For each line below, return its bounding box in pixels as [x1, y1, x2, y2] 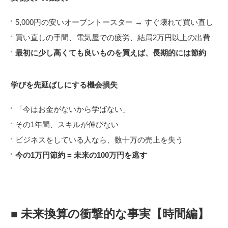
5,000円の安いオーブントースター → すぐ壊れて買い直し [15, 18, 213, 27]
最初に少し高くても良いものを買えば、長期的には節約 [15, 48, 206, 58]
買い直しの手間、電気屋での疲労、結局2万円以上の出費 [15, 33, 210, 42]
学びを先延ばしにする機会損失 [11, 80, 118, 90]
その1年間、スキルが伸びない [15, 120, 119, 129]
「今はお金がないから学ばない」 [15, 105, 130, 114]
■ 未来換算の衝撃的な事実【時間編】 [11, 208, 209, 221]
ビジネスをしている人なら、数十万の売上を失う [15, 135, 183, 145]
